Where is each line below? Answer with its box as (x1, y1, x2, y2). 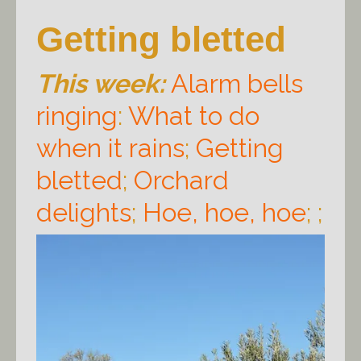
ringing (36, 101, 118, 131)
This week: (36, 68, 165, 98)
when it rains (36, 133, 185, 163)
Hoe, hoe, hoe (143, 197, 306, 227)
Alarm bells (171, 68, 303, 98)
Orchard (134, 165, 229, 195)
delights (36, 197, 131, 227)
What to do (128, 101, 259, 131)
